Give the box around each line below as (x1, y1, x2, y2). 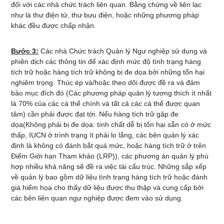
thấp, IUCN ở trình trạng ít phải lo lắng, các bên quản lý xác (11, 131, 199, 139)
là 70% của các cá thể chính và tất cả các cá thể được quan (11, 99, 200, 107)
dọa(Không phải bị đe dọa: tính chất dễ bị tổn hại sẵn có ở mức (11, 120, 211, 128)
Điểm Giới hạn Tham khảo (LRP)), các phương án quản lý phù (11, 152, 209, 160)
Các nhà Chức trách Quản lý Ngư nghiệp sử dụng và (38, 47, 207, 55)
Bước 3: (11, 47, 39, 55)
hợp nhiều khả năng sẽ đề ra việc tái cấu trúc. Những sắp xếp (11, 162, 207, 170)
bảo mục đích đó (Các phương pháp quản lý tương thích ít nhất (11, 89, 212, 97)
